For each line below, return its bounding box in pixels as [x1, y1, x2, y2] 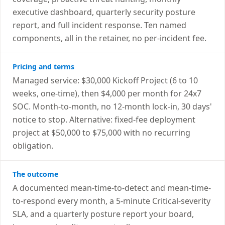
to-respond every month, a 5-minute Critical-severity [13, 195, 210, 206]
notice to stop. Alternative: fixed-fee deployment [13, 114, 195, 125]
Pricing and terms [13, 62, 74, 71]
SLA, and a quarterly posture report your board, [13, 208, 194, 219]
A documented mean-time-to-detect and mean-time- [13, 182, 211, 193]
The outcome [13, 169, 58, 179]
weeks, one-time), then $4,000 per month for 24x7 [13, 88, 201, 99]
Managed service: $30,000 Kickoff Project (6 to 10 [13, 75, 198, 86]
